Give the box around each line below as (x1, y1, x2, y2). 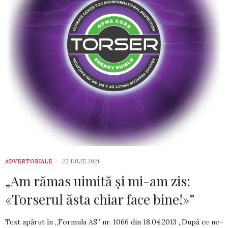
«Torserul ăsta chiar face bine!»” (5, 190, 194, 208)
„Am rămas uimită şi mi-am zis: (5, 172, 190, 190)
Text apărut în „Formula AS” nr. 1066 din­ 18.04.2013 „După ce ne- (5, 217, 223, 226)
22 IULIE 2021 (63, 157, 99, 165)
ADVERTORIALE (5, 157, 52, 165)
